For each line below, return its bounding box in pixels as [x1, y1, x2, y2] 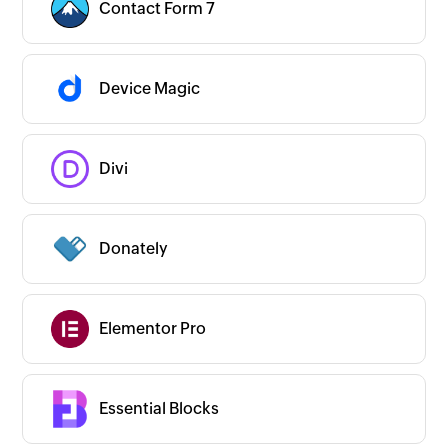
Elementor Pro [99, 319, 207, 338]
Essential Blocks [99, 399, 220, 418]
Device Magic [99, 79, 201, 98]
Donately [99, 239, 169, 258]
